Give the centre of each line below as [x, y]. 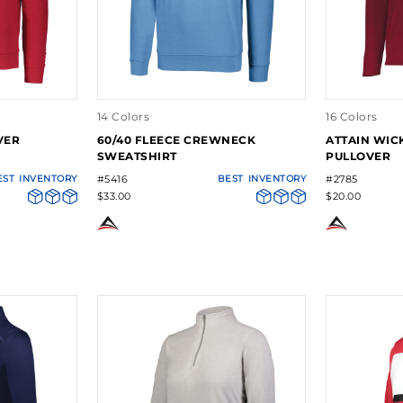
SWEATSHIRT [137, 157]
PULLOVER [358, 157]
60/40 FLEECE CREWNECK [176, 140]
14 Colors [123, 117]
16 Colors [352, 117]
